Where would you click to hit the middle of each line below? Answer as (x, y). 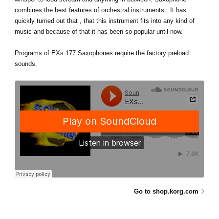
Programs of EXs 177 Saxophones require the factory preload (102, 53)
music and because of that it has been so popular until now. (99, 31)
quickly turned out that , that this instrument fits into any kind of (105, 21)
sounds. (26, 64)
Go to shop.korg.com (166, 191)
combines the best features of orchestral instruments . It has (100, 10)
